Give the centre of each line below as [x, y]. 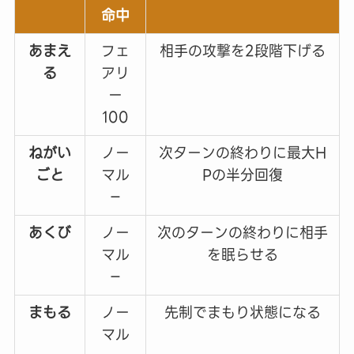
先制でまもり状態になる [242, 312]
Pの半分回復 [242, 175]
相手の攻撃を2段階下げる [242, 51]
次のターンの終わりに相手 [242, 232]
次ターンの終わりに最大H [242, 153]
